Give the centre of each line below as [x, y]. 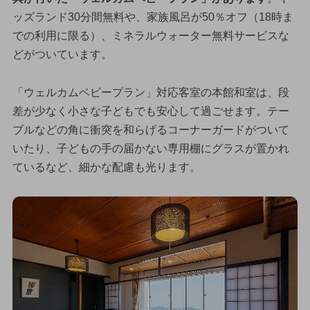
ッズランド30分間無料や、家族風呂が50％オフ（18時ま [153, 17]
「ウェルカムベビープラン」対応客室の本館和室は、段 [151, 93]
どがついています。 [62, 54]
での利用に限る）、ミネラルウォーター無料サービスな [151, 35]
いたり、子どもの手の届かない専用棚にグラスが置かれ [151, 149]
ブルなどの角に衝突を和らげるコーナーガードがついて [151, 130]
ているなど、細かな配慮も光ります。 [106, 167]
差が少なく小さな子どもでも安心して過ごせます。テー [151, 111]
